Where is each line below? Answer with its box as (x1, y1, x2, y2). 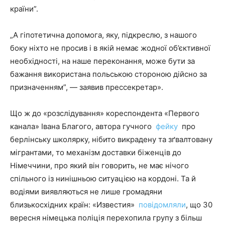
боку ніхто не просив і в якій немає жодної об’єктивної (10, 43, 210, 53)
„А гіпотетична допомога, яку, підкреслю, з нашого (10, 30, 197, 40)
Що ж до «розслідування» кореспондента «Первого (10, 108, 199, 119)
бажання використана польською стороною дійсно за (10, 69, 207, 79)
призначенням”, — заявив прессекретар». (10, 82, 163, 92)
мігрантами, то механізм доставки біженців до (10, 148, 181, 158)
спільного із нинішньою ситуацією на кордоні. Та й (10, 174, 196, 184)
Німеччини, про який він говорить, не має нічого (10, 161, 189, 171)
